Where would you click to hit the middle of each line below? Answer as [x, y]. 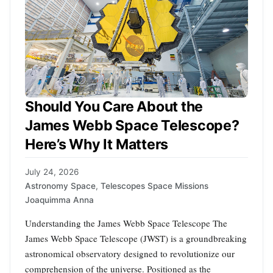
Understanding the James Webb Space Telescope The [126, 223]
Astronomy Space [60, 186]
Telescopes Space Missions [154, 186]
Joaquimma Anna [59, 200]
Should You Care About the [114, 107]
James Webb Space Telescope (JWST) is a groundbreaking [136, 238]
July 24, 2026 [52, 172]
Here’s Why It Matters [97, 145]
